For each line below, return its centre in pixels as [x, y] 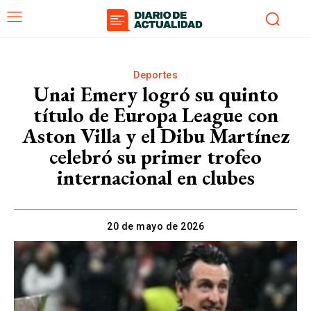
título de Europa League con [155, 115]
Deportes [155, 75]
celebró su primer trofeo [155, 156]
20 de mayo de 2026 [155, 226]
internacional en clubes [155, 177]
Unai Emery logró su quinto [155, 94]
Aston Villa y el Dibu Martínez [155, 135]
